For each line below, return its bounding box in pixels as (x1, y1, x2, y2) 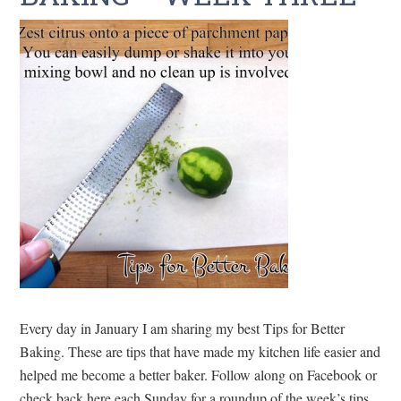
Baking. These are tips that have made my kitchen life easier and (20, 342, 381, 362)
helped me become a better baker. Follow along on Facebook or (20, 365, 378, 385)
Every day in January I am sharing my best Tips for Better (20, 319, 346, 338)
